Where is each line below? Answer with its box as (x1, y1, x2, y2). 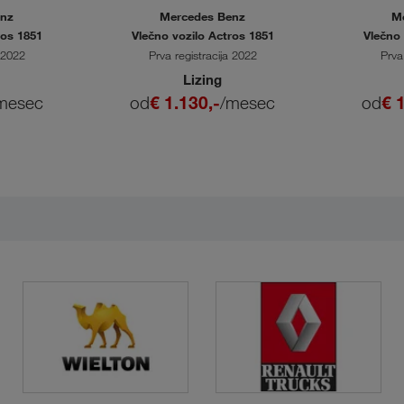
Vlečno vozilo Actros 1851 (131, 28, 274, 43)
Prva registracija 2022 (148, 48, 257, 63)
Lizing (183, 71, 222, 88)
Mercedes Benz (160, 9, 245, 24)
